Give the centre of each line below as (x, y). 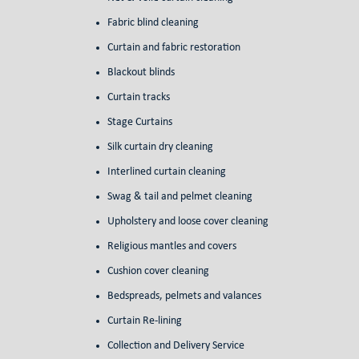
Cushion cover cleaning (158, 272)
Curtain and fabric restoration (173, 48)
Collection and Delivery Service (175, 346)
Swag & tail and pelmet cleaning (179, 197)
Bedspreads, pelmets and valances (184, 296)
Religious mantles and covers (171, 247)
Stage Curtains (139, 123)
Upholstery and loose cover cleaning (188, 222)
